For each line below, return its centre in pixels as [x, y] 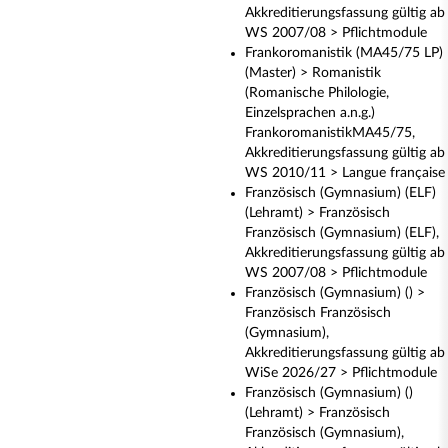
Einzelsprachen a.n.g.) [310, 113]
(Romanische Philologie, [317, 93]
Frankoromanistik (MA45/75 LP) [344, 53]
